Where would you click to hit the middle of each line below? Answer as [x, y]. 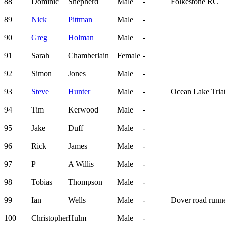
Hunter [79, 92]
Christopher [50, 218]
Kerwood [83, 110]
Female [129, 56]
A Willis [81, 164]
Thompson [85, 182]
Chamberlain [89, 56]
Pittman [80, 20]
